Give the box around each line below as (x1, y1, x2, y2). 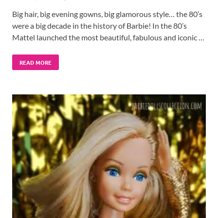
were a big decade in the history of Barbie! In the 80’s (12, 20, 187, 30)
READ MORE (19, 58, 52, 66)
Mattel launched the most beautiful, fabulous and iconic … (12, 32, 204, 42)
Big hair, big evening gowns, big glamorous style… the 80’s (12, 9, 202, 18)
